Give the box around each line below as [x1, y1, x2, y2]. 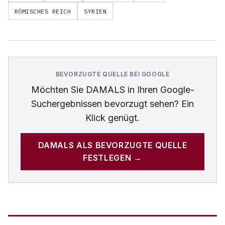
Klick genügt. [85, 113, 140, 123]
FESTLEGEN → [83, 153, 142, 163]
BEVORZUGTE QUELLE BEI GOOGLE [55, 70, 170, 78]
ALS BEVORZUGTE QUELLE [74, 140, 187, 150]
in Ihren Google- [125, 84, 194, 95]
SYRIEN [84, 7, 107, 15]
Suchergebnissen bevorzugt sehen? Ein [31, 98, 194, 109]
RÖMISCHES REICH [15, 7, 71, 15]
